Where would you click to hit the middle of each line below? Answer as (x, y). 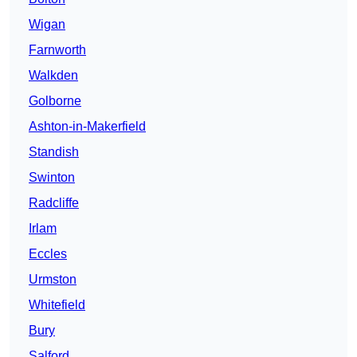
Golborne (55, 101)
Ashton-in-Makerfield (87, 127)
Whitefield (57, 305)
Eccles (48, 254)
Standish (54, 152)
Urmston (53, 280)
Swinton (52, 178)
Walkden (53, 76)
